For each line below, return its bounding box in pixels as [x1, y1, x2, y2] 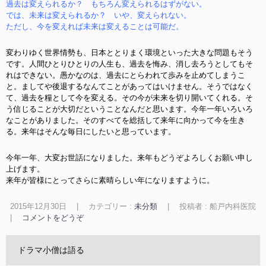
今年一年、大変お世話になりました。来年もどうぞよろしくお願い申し [6, 153, 253, 162]
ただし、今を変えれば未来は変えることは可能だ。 [6, 22, 183, 31]
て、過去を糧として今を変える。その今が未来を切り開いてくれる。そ [6, 93, 253, 102]
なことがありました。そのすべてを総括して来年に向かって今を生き [6, 116, 245, 125]
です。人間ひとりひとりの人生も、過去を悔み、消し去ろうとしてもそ [6, 59, 253, 68]
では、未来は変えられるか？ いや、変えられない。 [6, 11, 191, 20]
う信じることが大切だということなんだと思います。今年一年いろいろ [6, 104, 253, 113]
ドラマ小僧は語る [18, 245, 84, 255]
